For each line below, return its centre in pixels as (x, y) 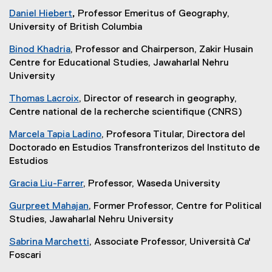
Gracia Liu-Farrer (46, 184)
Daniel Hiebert (41, 14)
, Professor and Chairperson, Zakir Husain (162, 49)
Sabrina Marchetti (49, 242)
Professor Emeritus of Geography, (154, 14)
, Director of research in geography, (158, 99)
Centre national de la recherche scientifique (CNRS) (126, 112)
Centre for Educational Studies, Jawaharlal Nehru (119, 63)
